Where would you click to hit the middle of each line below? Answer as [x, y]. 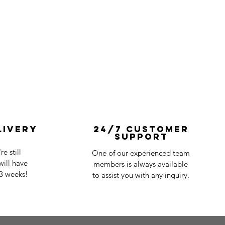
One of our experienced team [141, 153]
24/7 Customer [141, 129]
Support [141, 137]
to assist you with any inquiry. [141, 175]
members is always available [141, 164]
